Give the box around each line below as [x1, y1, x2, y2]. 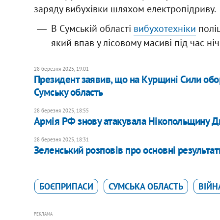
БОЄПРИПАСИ [39, 181, 93, 192]
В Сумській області [51, 22, 134, 35]
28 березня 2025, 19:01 [33, 65, 89, 73]
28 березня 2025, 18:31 [33, 136, 89, 143]
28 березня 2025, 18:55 [33, 107, 89, 114]
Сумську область [33, 85, 103, 99]
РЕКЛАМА [33, 211, 53, 217]
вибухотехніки [133, 22, 196, 35]
